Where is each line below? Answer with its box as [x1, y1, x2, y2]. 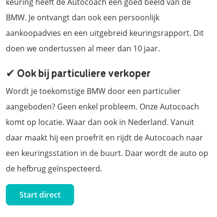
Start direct [19, 189, 61, 200]
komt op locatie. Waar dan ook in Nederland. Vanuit [6, 116, 194, 127]
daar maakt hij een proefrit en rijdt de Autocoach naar [6, 132, 203, 143]
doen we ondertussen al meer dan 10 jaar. [6, 43, 160, 54]
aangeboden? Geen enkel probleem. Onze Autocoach [6, 101, 199, 112]
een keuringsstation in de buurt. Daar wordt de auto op [6, 147, 208, 158]
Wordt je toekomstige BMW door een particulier [6, 85, 181, 96]
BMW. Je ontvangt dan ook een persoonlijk [6, 12, 159, 23]
